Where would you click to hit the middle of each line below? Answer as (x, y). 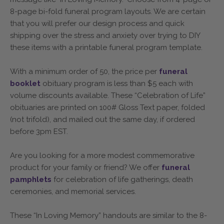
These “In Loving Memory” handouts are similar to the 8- (108, 215)
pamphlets (32, 179)
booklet (26, 83)
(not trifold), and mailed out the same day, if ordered (102, 119)
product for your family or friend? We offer (86, 167)
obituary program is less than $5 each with (118, 83)
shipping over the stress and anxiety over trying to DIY (105, 35)
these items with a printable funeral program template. (106, 47)
